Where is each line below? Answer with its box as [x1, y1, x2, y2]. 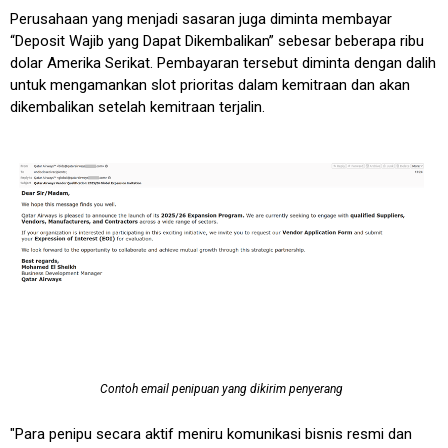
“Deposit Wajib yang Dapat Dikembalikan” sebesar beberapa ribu [10, 31, 424, 50]
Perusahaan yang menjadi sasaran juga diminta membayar [10, 9, 392, 28]
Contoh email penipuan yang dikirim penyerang [100, 381, 343, 396]
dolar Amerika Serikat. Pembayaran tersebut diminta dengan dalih [10, 53, 436, 72]
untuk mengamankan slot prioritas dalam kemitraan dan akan [10, 75, 410, 94]
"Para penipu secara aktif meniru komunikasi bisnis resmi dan [10, 424, 412, 443]
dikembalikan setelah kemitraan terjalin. [10, 97, 265, 116]
